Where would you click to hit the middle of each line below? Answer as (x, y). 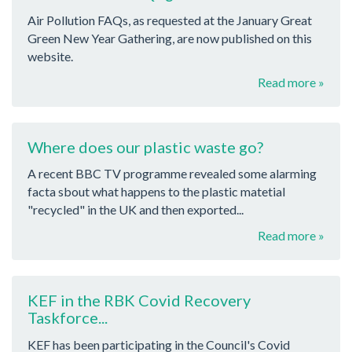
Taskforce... (68, 318)
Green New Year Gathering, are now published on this (170, 38)
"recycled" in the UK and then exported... (136, 210)
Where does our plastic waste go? (145, 147)
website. (50, 56)
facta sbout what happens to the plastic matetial (156, 192)
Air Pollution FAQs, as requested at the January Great (170, 20)
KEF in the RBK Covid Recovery (139, 301)
